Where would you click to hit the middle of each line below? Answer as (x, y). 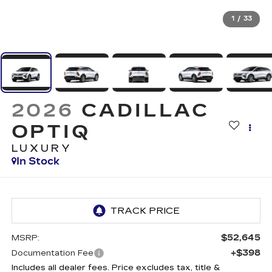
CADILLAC (146, 111)
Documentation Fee (52, 253)
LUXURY (42, 149)
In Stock (38, 161)
